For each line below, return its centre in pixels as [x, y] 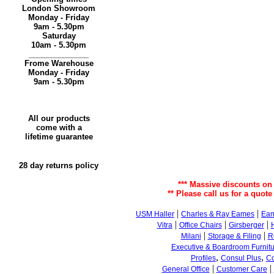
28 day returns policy [59, 165]
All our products [59, 118]
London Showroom [59, 8]
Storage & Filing [234, 236]
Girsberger [246, 225]
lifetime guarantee [59, 137]
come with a [59, 128]
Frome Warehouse [59, 63]
